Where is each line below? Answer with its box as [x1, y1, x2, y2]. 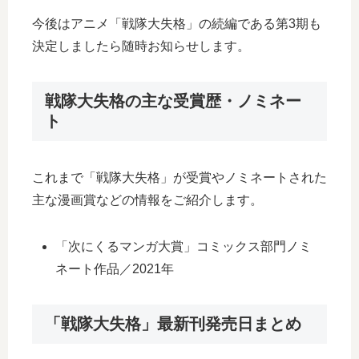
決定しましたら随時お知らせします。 [32, 38, 250, 53]
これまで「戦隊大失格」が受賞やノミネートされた [32, 170, 327, 184]
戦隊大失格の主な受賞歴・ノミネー [45, 91, 301, 110]
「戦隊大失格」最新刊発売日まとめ [45, 314, 301, 333]
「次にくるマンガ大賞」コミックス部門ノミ [55, 239, 313, 253]
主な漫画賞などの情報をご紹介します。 [32, 192, 263, 207]
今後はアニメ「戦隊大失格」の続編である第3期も [32, 16, 321, 30]
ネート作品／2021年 [55, 261, 175, 276]
